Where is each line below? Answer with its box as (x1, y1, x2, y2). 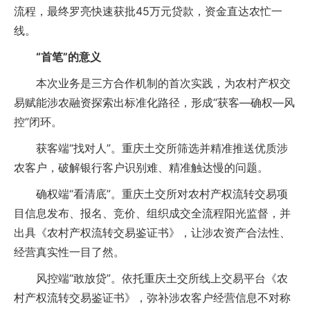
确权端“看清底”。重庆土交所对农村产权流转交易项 (14, 187, 288, 201)
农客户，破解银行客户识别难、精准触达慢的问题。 (14, 161, 268, 174)
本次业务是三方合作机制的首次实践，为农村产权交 (14, 76, 291, 90)
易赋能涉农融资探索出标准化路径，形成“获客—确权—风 (14, 95, 295, 109)
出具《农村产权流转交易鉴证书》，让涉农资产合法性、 (14, 226, 291, 239)
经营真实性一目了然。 (14, 245, 125, 259)
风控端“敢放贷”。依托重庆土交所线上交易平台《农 (14, 271, 288, 285)
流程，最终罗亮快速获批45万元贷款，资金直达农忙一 (14, 4, 282, 18)
